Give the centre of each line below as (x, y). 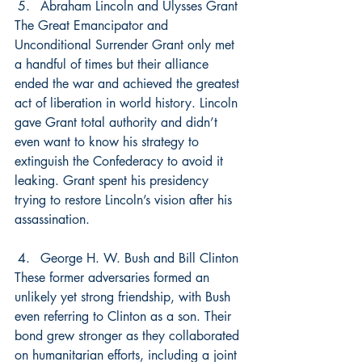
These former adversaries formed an (114, 278)
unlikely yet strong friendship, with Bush (124, 297)
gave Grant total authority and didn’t (118, 122)
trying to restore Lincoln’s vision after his (125, 200)
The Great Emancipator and (93, 25)
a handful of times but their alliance (114, 64)
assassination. (52, 219)
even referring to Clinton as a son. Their (125, 316)
